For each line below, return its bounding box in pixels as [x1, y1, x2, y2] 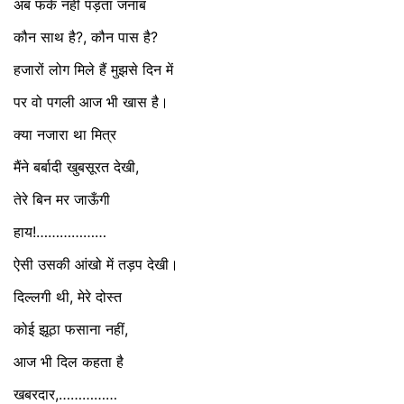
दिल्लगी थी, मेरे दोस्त [14, 287, 126, 306]
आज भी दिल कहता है [14, 352, 128, 371]
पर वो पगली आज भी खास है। [14, 92, 173, 111]
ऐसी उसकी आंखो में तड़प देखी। [14, 254, 179, 273]
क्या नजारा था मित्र [14, 124, 121, 143]
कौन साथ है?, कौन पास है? [14, 27, 158, 46]
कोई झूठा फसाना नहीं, [14, 319, 128, 338]
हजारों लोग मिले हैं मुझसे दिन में [14, 60, 178, 78]
